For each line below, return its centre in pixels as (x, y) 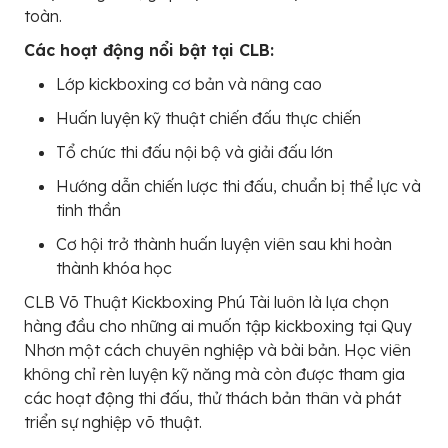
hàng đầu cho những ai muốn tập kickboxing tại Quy (218, 326)
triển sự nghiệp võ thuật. (113, 422)
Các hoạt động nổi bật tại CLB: (149, 50)
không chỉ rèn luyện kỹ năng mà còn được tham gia (214, 374)
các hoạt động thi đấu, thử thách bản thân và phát (212, 398)
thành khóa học (114, 268)
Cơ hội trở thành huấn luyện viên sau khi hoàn (224, 244)
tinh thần (88, 210)
